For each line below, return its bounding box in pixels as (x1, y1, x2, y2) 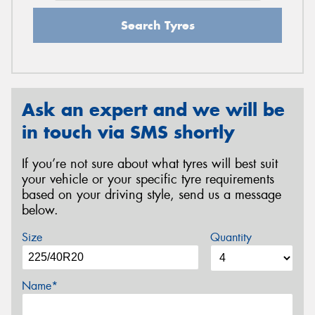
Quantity (210, 230, 252, 245)
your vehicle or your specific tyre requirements (22, 170, 274, 188)
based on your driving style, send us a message (22, 186, 281, 203)
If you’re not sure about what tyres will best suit (22, 155, 278, 172)
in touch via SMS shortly (22, 120, 235, 143)
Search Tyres (120, 17, 195, 33)
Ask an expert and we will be (22, 98, 285, 121)
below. (22, 201, 58, 219)
